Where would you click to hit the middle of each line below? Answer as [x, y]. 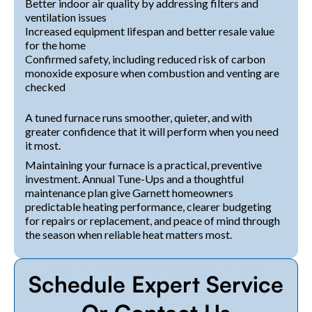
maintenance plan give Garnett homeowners [129, 192]
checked [45, 86]
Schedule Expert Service [156, 284]
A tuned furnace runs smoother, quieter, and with [139, 117]
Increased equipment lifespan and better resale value [150, 31]
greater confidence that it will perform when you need [152, 131]
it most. [43, 145]
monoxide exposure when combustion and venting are [152, 72]
